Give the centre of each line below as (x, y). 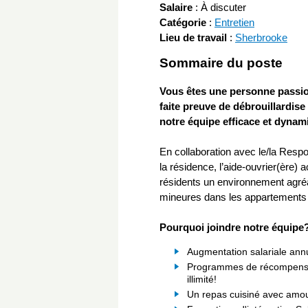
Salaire (176, 8)
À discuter (223, 8)
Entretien (234, 23)
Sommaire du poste (221, 63)
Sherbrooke (261, 38)
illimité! (202, 279)
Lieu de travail (193, 38)
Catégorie (183, 23)
